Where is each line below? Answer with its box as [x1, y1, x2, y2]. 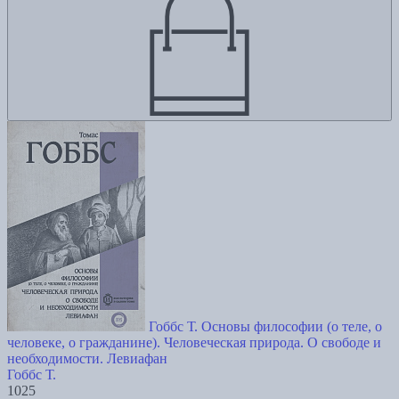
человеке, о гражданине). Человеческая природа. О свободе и [7, 335, 381, 351]
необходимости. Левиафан [7, 351, 167, 367]
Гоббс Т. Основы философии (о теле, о [149, 319, 382, 335]
